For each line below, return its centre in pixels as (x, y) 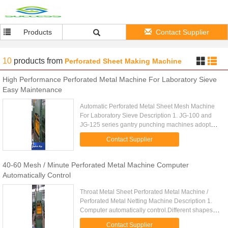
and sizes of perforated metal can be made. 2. (143, 219)
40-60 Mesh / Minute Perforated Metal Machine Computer (96, 165)
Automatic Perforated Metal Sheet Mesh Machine (148, 106)
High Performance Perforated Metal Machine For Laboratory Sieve (110, 79)
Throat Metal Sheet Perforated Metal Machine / (144, 192)
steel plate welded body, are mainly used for (141, 134)
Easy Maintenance (33, 90)
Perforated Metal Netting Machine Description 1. (146, 201)
